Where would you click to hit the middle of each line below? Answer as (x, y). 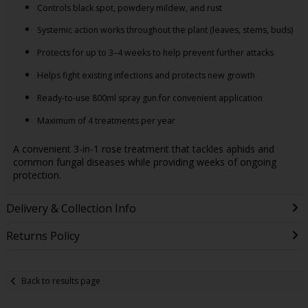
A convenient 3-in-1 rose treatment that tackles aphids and (143, 148)
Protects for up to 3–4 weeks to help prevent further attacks (155, 53)
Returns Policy (43, 235)
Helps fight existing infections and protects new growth (146, 76)
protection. (37, 175)
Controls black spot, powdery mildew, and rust (129, 8)
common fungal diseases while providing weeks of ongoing (144, 162)
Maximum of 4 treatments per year (106, 120)
